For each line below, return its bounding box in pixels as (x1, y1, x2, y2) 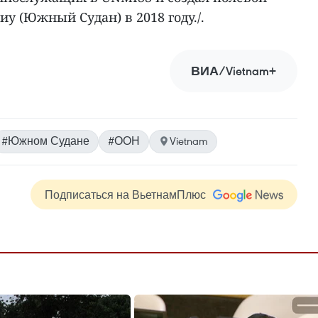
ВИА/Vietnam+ (191, 63, 276, 79)
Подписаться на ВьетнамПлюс (45, 187, 206, 202)
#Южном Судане (1, 133, 89, 148)
